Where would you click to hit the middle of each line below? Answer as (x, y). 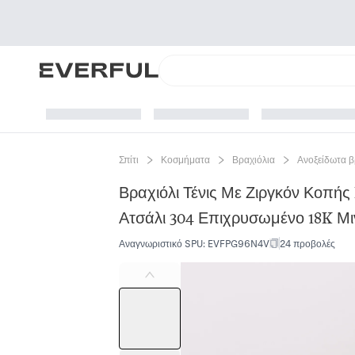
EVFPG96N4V (239, 243)
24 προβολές (308, 243)
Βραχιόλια (254, 159)
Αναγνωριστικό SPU (161, 243)
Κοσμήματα (186, 159)
